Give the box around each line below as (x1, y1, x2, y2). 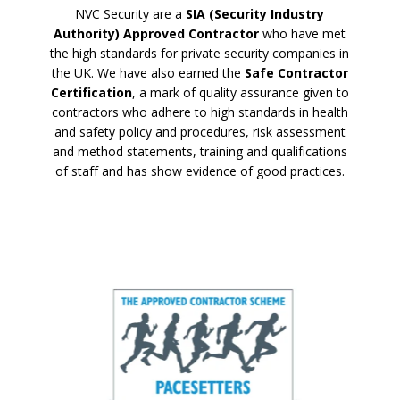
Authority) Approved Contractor (54, 24, 260, 42)
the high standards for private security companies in (50, 44, 350, 62)
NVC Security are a (75, 4, 187, 22)
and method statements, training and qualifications (52, 142, 347, 160)
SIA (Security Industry (186, 4, 325, 22)
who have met (259, 24, 346, 42)
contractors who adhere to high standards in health (51, 103, 348, 121)
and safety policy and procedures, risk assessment (54, 122, 346, 140)
